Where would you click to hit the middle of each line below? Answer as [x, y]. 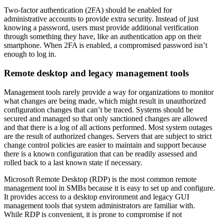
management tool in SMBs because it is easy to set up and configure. [109, 188]
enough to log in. [30, 54]
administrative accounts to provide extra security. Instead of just [101, 19]
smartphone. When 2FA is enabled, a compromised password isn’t [106, 45]
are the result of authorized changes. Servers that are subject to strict [108, 136]
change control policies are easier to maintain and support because [105, 145]
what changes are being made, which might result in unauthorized [105, 101]
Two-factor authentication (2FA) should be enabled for [88, 10]
